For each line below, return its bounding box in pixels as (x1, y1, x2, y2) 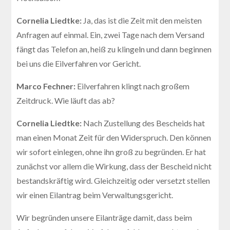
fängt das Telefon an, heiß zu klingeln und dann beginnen (16, 44, 212, 54)
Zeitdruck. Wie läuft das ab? (16, 95, 116, 105)
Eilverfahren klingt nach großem (77, 81, 190, 91)
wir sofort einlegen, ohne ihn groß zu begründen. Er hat (16, 146, 206, 157)
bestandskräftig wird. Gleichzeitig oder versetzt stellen (16, 175, 210, 185)
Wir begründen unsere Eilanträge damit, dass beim (16, 212, 193, 222)
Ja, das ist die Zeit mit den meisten (83, 15, 202, 25)
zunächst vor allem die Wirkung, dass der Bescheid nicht (16, 161, 212, 171)
